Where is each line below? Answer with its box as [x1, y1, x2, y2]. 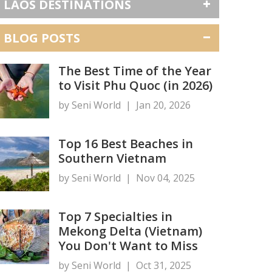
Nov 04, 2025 [136, 171, 195, 185]
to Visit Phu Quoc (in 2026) [58, 76, 212, 93]
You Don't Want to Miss [58, 237, 198, 254]
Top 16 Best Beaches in [58, 135, 193, 152]
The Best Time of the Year [58, 62, 211, 79]
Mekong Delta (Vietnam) [58, 222, 202, 239]
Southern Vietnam [58, 149, 166, 166]
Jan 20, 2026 [136, 98, 191, 112]
